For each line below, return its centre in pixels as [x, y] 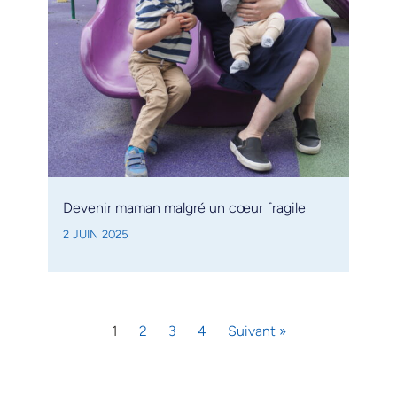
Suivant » [257, 331]
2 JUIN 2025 [96, 234]
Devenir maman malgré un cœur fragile [185, 207]
